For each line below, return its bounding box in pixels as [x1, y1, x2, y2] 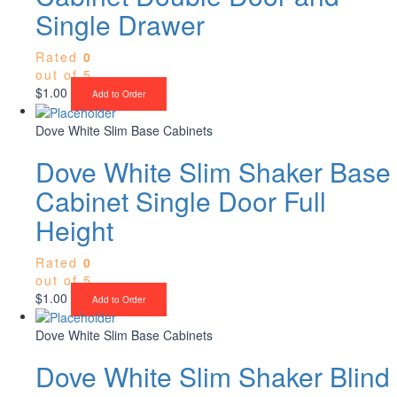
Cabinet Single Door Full [35, 181, 326, 220]
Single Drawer [35, 5, 205, 44]
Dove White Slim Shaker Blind [35, 356, 390, 395]
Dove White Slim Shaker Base [35, 152, 391, 191]
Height [35, 210, 113, 249]
